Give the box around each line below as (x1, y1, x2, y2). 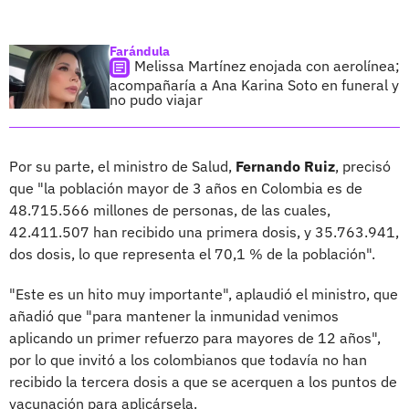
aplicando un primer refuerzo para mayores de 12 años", (9, 328, 381, 347)
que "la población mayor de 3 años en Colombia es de (9, 178, 362, 197)
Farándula (110, 42, 170, 59)
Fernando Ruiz (236, 156, 335, 175)
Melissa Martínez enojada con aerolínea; (134, 56, 400, 75)
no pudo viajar (110, 89, 203, 109)
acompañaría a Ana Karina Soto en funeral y (110, 75, 399, 94)
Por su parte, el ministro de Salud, (9, 156, 236, 175)
